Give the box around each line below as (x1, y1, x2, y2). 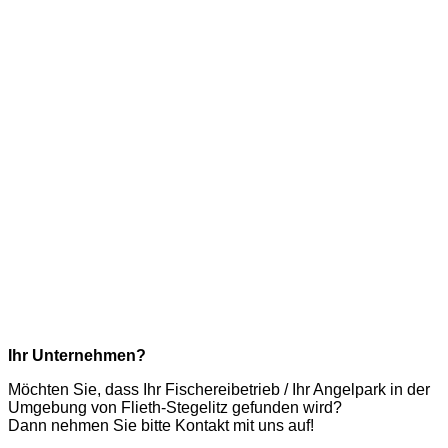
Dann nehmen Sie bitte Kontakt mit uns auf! (8, 416, 314, 434)
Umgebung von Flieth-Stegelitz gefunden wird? (8, 398, 342, 416)
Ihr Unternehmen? (8, 346, 146, 364)
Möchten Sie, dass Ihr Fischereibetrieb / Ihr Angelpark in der (8, 380, 430, 398)
